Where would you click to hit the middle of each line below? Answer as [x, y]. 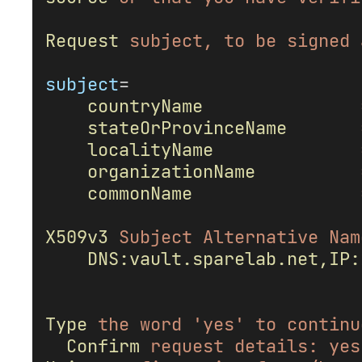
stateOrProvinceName [187, 128]
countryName [145, 106]
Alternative [261, 237]
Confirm [103, 346]
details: [276, 346]
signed [318, 40]
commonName [140, 193]
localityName [150, 149]
